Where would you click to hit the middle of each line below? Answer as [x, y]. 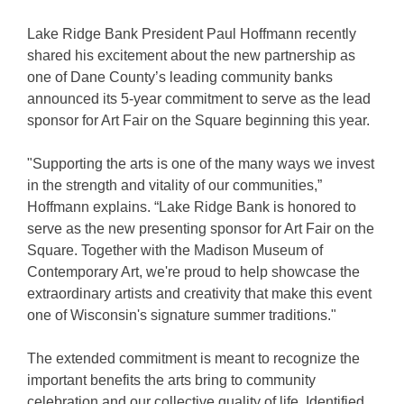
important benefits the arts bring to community [171, 381]
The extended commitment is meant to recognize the [193, 359]
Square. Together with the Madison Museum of [175, 251]
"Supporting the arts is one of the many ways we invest [201, 164]
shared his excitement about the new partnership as [191, 56]
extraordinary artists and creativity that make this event [199, 294]
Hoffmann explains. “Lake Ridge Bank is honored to [192, 207]
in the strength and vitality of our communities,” [174, 186]
